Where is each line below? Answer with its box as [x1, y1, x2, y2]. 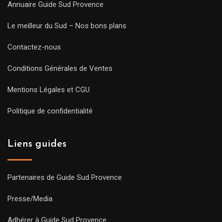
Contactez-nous [7, 42, 61, 52]
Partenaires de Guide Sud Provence [7, 172, 122, 182]
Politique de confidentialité [7, 106, 93, 115]
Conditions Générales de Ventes [7, 63, 112, 73]
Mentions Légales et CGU [7, 85, 90, 94]
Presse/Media [7, 194, 53, 203]
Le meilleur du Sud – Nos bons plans [7, 21, 126, 30]
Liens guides [7, 139, 66, 149]
